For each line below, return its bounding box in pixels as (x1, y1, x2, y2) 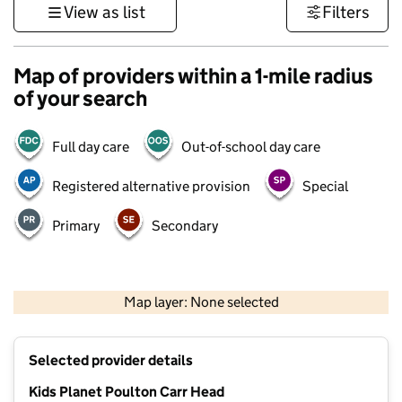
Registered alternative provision (52, 178, 250, 195)
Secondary (152, 217, 218, 234)
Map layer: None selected (123, 293, 279, 311)
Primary (52, 217, 100, 234)
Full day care (52, 138, 129, 155)
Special (302, 178, 348, 195)
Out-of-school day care (181, 138, 320, 155)
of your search (13, 85, 147, 111)
